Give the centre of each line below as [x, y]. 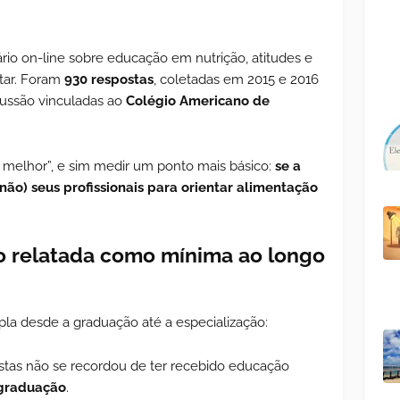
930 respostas [109, 79]
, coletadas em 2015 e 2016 [236, 79]
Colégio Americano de [198, 100]
